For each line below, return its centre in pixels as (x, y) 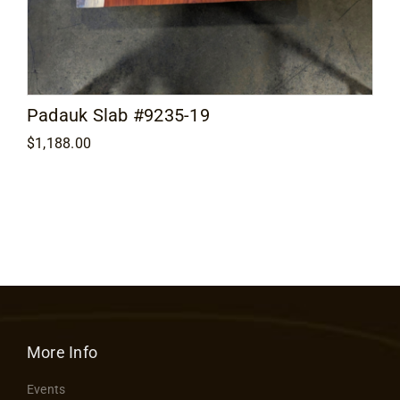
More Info (62, 352)
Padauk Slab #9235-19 (118, 115)
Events (46, 389)
